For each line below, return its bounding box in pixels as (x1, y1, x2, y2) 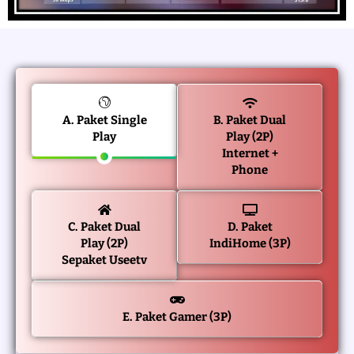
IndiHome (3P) (209, 235, 291, 250)
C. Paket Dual (68, 219, 141, 234)
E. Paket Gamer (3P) (122, 309, 232, 324)
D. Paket (227, 219, 273, 234)
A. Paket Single (62, 112, 147, 127)
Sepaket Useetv (62, 252, 147, 267)
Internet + (221, 145, 278, 160)
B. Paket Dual (213, 112, 286, 127)
